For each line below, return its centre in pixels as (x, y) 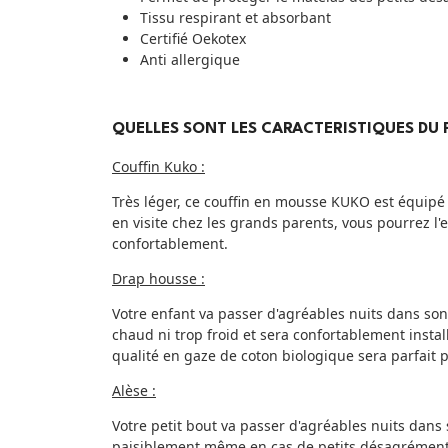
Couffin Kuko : (158, 166)
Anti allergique (190, 59)
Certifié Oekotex (193, 38)
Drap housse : (158, 278)
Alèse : (134, 390)
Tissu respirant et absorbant (235, 17)
